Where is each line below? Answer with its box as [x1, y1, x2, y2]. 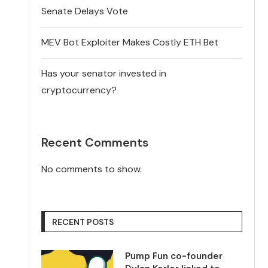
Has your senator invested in [41, 66, 167, 80]
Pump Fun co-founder [125, 249, 223, 262]
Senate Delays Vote [41, 4, 129, 17]
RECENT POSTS [52, 216, 114, 227]
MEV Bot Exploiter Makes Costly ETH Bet [41, 35, 219, 48]
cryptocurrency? [41, 83, 117, 96]
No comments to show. [41, 162, 142, 175]
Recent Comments [41, 134, 149, 150]
